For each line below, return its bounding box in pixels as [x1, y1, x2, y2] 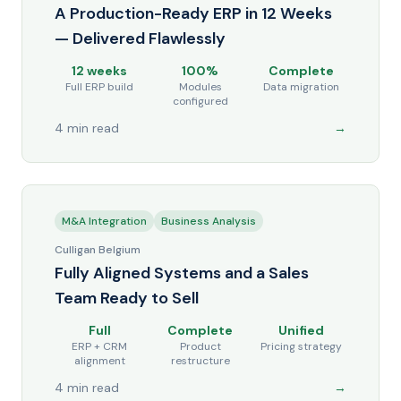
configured [172, 94, 228, 108]
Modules [178, 80, 222, 94]
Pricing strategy [260, 339, 343, 354]
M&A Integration [62, 214, 147, 228]
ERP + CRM [72, 339, 128, 354]
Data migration [263, 80, 340, 94]
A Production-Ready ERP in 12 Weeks [55, 3, 332, 24]
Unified [278, 322, 325, 338]
